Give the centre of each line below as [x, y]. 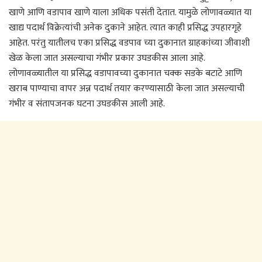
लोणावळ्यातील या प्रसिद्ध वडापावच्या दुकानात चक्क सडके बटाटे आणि [125, 74]
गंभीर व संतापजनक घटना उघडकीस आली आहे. [87, 104]
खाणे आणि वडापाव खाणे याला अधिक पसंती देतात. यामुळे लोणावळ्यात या [130, 13]
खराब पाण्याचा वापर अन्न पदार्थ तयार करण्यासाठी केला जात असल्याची [127, 89]
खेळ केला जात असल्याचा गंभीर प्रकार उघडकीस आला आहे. [107, 58]
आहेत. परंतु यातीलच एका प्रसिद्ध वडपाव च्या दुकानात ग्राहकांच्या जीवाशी [129, 43]
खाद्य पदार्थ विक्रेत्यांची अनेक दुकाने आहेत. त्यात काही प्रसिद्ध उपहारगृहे [125, 28]
